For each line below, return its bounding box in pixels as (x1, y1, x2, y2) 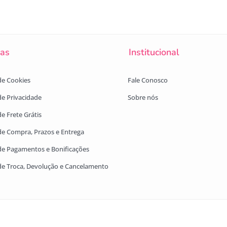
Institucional (128, 46, 179, 59)
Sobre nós (128, 92, 158, 102)
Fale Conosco (128, 75, 168, 85)
